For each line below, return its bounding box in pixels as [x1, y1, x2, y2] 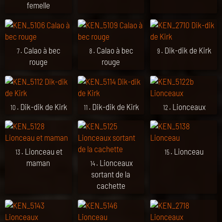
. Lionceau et [21, 146, 62, 157]
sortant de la [91, 169, 131, 179]
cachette [96, 180, 125, 191]
